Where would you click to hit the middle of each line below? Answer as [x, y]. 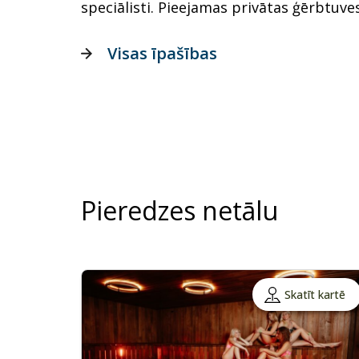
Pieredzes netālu [179, 211]
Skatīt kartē [315, 295]
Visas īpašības [162, 54]
